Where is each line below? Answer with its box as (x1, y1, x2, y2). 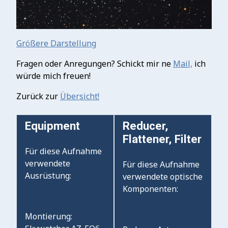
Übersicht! (60, 90, 99, 102)
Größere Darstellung (16, 37, 96, 49)
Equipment (25, 119, 80, 132)
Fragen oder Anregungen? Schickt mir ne (16, 58, 173, 69)
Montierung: (25, 210, 72, 222)
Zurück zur (16, 90, 60, 102)
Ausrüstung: (25, 169, 71, 181)
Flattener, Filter (123, 132, 202, 146)
